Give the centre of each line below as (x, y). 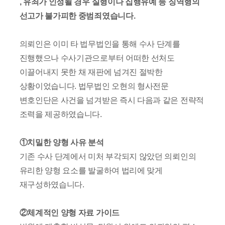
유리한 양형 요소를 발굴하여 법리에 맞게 (91, 170)
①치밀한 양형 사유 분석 (62, 142)
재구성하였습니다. (52, 184)
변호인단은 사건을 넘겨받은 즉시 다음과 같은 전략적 (111, 100)
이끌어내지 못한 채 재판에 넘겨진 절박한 (91, 72)
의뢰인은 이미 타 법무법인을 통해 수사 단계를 (100, 44)
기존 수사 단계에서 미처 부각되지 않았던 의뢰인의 (108, 156)
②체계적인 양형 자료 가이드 (69, 212)
